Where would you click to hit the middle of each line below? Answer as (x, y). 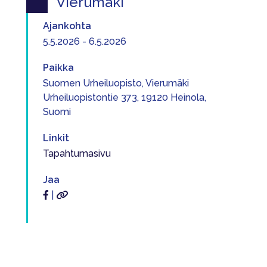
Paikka (58, 68)
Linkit (56, 138)
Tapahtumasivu (77, 153)
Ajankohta (67, 26)
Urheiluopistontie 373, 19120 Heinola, (125, 97)
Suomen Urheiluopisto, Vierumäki (116, 83)
